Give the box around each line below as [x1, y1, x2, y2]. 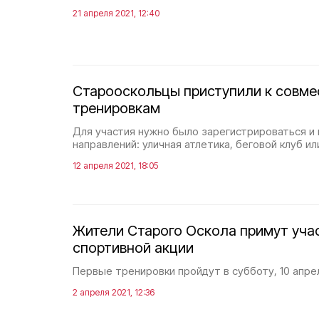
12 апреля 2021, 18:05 [73, 160, 158, 171]
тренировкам [73, 100, 160, 117]
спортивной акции [73, 239, 194, 256]
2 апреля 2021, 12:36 [73, 287, 155, 298]
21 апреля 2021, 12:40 [73, 8, 159, 19]
